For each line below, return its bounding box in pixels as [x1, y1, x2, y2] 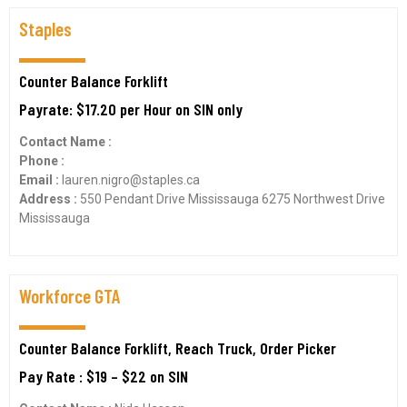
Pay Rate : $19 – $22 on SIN [19, 366, 188, 386]
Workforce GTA [19, 284, 121, 307]
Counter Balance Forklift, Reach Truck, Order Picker [19, 338, 336, 358]
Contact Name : [19, 134, 112, 149]
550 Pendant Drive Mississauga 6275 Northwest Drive [80, 192, 385, 206]
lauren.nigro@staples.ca [62, 173, 200, 187]
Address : [19, 192, 80, 206]
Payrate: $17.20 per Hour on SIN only [19, 99, 243, 119]
